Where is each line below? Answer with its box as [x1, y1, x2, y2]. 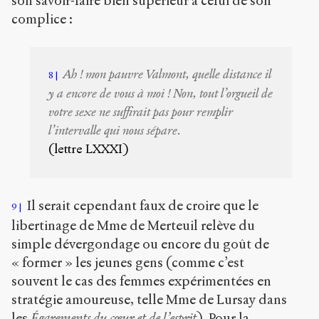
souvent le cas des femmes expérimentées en [11, 272, 271, 289]
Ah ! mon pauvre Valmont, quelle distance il [63, 67, 272, 83]
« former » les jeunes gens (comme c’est [11, 253, 244, 271]
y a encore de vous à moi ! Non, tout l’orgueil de [48, 86, 273, 102]
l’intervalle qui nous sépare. [48, 123, 182, 139]
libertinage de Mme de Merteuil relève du [11, 216, 255, 234]
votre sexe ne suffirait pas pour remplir [48, 105, 234, 120]
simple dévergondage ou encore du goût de [11, 235, 269, 252]
